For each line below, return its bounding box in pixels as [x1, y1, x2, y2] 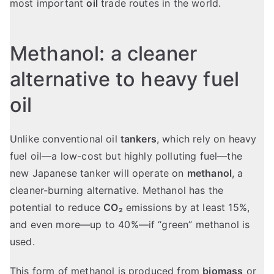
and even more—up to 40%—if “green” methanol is [10, 218, 250, 231]
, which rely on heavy [156, 133, 257, 146]
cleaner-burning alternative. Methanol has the [10, 184, 224, 197]
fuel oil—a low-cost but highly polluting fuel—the [10, 150, 242, 163]
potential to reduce [10, 201, 104, 214]
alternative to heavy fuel [10, 67, 240, 92]
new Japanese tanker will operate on [10, 167, 187, 180]
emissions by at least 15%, [122, 201, 250, 214]
